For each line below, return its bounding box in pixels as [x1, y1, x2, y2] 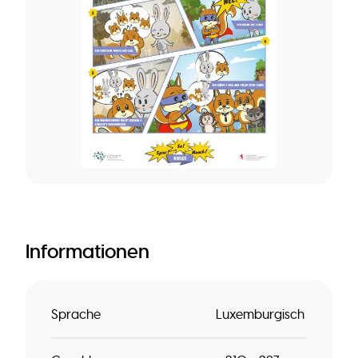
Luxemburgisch [215, 307, 304, 323]
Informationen [26, 239, 149, 264]
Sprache [51, 307, 101, 323]
